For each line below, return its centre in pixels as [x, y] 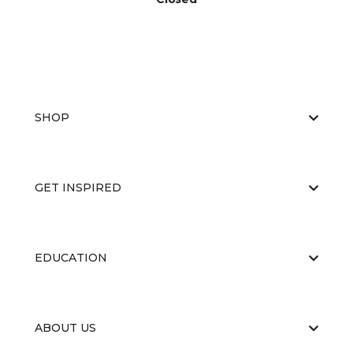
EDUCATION [71, 258]
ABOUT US [65, 328]
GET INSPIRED [78, 188]
